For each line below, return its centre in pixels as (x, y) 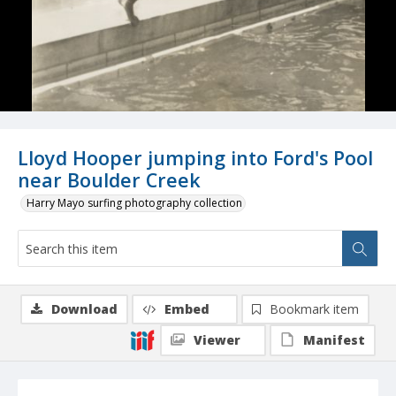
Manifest (334, 340)
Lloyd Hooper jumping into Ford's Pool (195, 158)
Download (84, 309)
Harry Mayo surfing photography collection (134, 203)
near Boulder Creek (109, 180)
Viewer (217, 340)
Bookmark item (314, 309)
